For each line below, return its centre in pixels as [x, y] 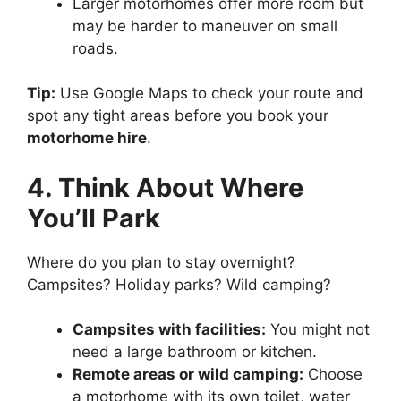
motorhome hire [87, 138]
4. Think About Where [165, 187]
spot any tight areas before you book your [178, 115]
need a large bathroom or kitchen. [195, 352]
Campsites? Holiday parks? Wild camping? [179, 284]
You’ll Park [94, 218]
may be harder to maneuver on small [205, 26]
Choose [333, 374]
